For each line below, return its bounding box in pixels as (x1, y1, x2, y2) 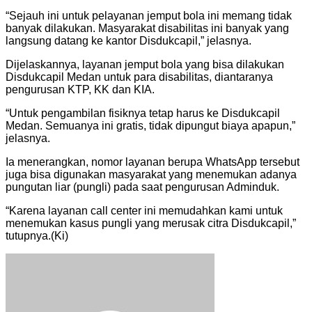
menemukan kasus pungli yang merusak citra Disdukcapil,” (6, 217, 296, 229)
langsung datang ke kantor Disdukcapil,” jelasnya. (6, 34, 251, 47)
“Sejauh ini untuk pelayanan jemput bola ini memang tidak (6, 9, 292, 22)
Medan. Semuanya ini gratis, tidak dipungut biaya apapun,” (6, 119, 295, 132)
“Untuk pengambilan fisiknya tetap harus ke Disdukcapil (6, 107, 280, 119)
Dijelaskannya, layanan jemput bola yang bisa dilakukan (6, 58, 284, 70)
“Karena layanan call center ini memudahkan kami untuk (6, 204, 283, 217)
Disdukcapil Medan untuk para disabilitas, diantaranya (6, 70, 273, 83)
